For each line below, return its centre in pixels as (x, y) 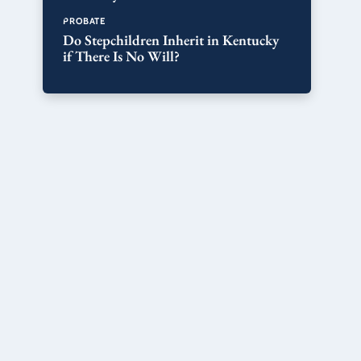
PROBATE (84, 21)
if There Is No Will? (122, 56)
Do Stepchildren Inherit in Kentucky (171, 39)
